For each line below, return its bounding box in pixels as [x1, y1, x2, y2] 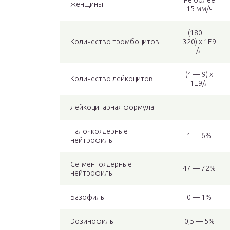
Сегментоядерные [70, 160, 132, 169]
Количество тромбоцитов [70, 37, 159, 46]
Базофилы [70, 193, 106, 202]
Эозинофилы [70, 217, 115, 226]
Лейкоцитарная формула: [70, 103, 156, 112]
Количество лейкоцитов [70, 74, 153, 83]
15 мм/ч [186, 5, 213, 13]
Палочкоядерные [70, 127, 128, 136]
